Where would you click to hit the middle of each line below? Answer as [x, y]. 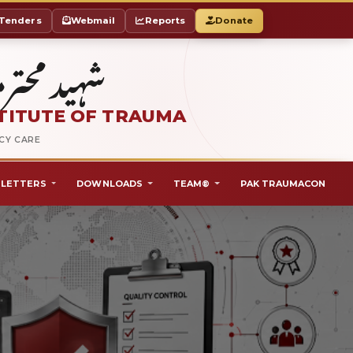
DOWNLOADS [111, 184]
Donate [234, 20]
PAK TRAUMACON [283, 184]
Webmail [93, 20]
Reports [165, 20]
